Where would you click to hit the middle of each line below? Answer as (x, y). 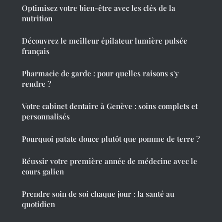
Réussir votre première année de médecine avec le (110, 161)
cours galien (43, 172)
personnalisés (46, 117)
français (36, 51)
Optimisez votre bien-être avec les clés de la (99, 8)
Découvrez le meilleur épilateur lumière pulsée (105, 41)
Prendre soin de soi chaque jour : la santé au (98, 194)
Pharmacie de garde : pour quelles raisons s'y (100, 74)
